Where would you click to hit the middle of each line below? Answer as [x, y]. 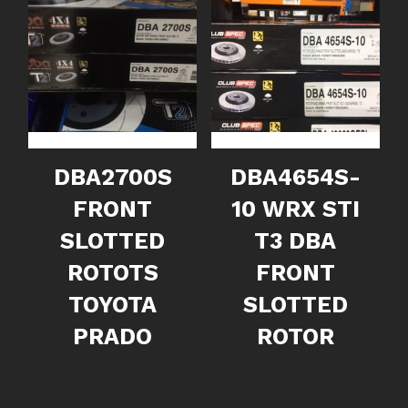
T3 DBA [296, 240]
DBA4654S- [296, 177]
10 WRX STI [295, 209]
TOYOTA [113, 304]
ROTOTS [112, 272]
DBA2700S [112, 177]
